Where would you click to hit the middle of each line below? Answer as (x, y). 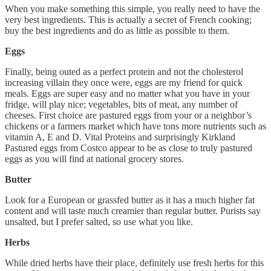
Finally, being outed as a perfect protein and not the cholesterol (124, 72)
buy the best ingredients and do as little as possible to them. (117, 31)
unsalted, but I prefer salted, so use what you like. (99, 222)
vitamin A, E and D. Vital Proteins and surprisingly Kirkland (120, 137)
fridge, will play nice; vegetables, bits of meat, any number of (121, 105)
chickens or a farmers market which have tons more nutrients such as (135, 126)
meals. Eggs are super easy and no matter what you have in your (127, 94)
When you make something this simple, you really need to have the (132, 9)
